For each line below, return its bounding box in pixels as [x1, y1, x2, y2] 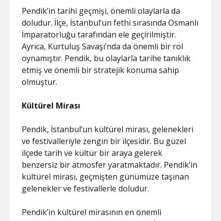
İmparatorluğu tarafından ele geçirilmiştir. [22, 29, 177, 40]
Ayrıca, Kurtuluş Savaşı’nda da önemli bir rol [22, 41, 184, 52]
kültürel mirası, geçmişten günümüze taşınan [22, 171, 189, 182]
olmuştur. [22, 76, 58, 87]
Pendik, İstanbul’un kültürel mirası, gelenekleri [22, 124, 194, 135]
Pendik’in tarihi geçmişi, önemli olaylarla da [22, 5, 181, 16]
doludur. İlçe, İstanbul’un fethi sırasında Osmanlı [22, 17, 199, 28]
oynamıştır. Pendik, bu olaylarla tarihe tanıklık [22, 53, 191, 64]
